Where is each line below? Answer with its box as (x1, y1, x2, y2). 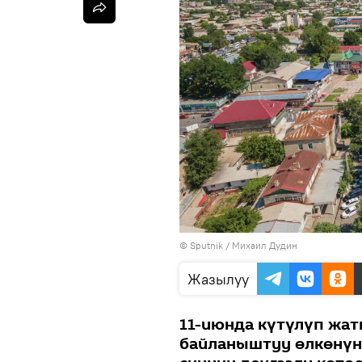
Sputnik (190, 238, 223, 251)
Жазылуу (187, 269, 249, 288)
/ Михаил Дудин (223, 238, 297, 251)
